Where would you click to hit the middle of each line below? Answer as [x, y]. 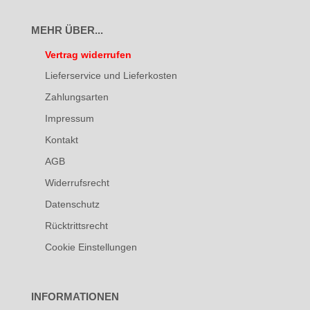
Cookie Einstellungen [91, 247]
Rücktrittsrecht [76, 226]
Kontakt [61, 140]
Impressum [69, 119]
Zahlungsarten [76, 97]
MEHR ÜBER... [67, 30]
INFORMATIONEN [75, 297]
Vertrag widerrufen [88, 55]
